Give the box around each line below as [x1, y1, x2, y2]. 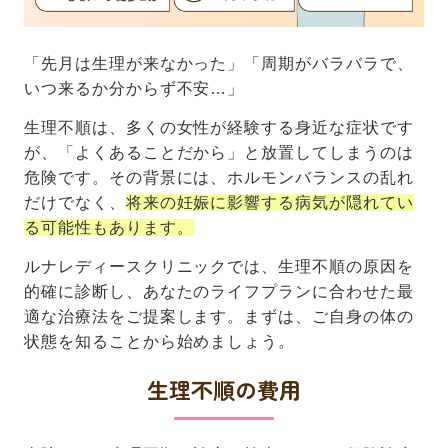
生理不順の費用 [147, 373, 301, 406]
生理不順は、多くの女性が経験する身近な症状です [23, 119, 414, 137]
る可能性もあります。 [23, 219, 194, 237]
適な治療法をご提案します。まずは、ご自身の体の [23, 308, 414, 326]
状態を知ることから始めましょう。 [23, 333, 296, 351]
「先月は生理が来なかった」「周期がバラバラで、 [23, 55, 414, 73]
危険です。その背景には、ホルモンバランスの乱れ [23, 169, 414, 187]
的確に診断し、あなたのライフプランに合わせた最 [23, 283, 414, 301]
